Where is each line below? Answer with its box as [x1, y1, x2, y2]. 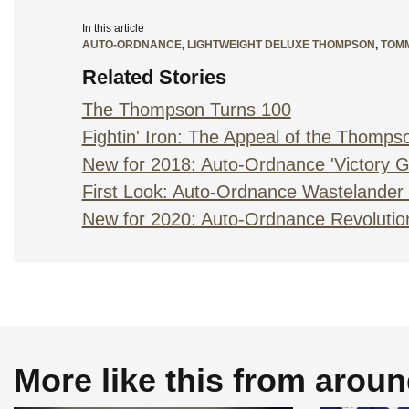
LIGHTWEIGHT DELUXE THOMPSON [186, 38, 375, 52]
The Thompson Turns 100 [81, 100, 291, 121]
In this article [81, 22, 144, 36]
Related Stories [81, 66, 226, 89]
